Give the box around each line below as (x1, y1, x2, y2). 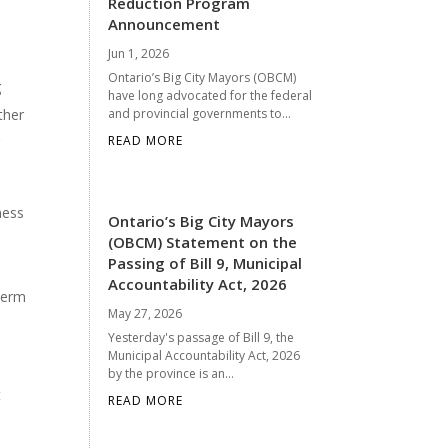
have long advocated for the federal (108, 86, 313, 104)
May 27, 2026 (108, 304, 183, 322)
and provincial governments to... (108, 104, 292, 122)
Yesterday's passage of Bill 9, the (108, 328, 295, 346)
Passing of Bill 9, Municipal (108, 252, 303, 273)
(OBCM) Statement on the (108, 231, 298, 252)
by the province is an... (108, 364, 235, 382)
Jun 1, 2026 (108, 44, 170, 62)
